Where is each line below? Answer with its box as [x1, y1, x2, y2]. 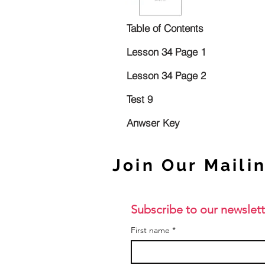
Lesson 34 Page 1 [127, 46, 206, 59]
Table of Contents [127, 22, 203, 35]
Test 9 [127, 93, 153, 106]
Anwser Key [127, 117, 180, 130]
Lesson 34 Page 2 [127, 69, 206, 82]
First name [131, 224, 170, 235]
